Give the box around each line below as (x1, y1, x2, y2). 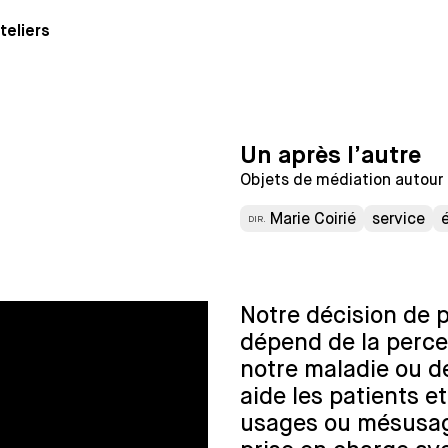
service (372, 209, 425, 228)
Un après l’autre (240, 144, 421, 168)
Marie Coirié (270, 209, 356, 228)
